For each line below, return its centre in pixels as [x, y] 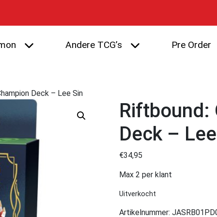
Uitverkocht [138, 194]
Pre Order [191, 45]
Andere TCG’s [93, 45]
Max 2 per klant [146, 174]
